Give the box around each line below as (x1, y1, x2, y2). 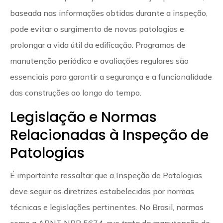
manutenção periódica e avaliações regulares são (10, 55, 189, 66)
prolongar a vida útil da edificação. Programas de (10, 39, 186, 50)
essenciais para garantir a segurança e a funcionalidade (10, 71, 212, 82)
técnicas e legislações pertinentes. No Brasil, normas (10, 202, 204, 212)
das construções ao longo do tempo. (10, 87, 141, 98)
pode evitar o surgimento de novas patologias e (10, 23, 184, 34)
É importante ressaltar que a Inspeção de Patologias (10, 170, 202, 180)
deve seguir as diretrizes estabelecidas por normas (10, 186, 194, 196)
